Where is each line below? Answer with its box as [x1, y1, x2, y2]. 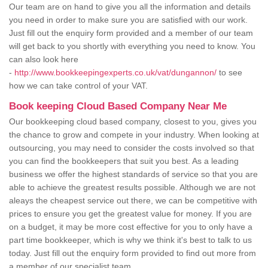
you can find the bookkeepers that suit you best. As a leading [9, 156, 239, 166]
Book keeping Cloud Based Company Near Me [9, 100, 227, 112]
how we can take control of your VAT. [9, 81, 150, 91]
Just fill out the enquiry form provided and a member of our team [9, 28, 253, 38]
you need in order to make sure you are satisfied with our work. [9, 15, 248, 25]
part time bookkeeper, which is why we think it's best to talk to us [9, 235, 252, 245]
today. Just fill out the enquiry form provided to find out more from [9, 248, 256, 258]
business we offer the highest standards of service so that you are [9, 169, 258, 179]
